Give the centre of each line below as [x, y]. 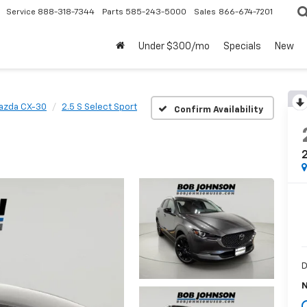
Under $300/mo [174, 47]
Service [21, 12]
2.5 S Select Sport [99, 107]
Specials [242, 47]
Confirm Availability [218, 110]
